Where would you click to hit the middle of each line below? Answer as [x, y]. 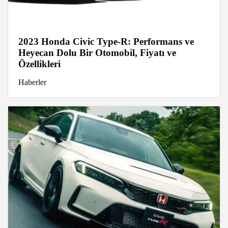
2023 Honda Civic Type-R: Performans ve [106, 41]
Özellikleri [39, 64]
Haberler [32, 82]
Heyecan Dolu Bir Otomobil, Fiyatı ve [97, 52]
